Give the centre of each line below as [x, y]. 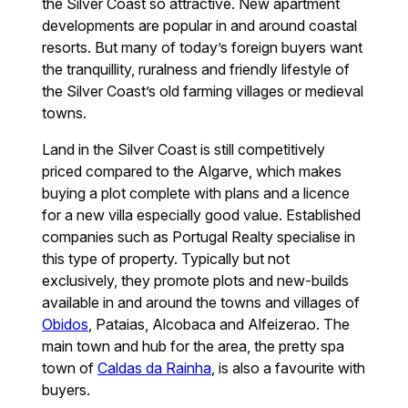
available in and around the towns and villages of [201, 303]
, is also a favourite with [289, 368]
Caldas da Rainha [155, 368]
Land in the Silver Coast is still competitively [184, 150]
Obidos [66, 325]
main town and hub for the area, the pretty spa [194, 347]
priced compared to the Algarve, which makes [192, 172]
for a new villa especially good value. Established [202, 215]
